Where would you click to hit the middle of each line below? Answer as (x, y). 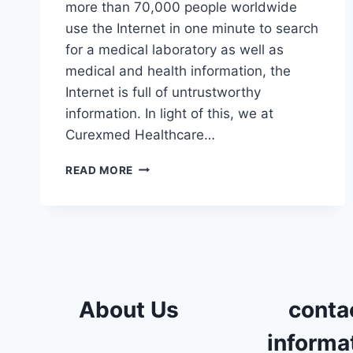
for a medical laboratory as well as (175, 49)
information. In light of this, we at (169, 113)
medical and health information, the (178, 71)
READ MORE (100, 170)
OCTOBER (161, 216)
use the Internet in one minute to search (192, 28)
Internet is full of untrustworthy (163, 92)
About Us (128, 310)
